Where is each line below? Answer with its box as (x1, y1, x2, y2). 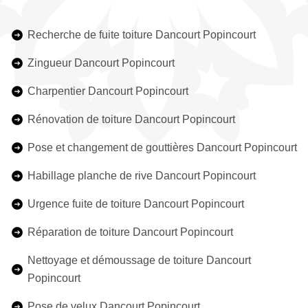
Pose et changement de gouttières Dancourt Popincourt (27, 142, 297, 153)
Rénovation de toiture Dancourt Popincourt (27, 113, 235, 125)
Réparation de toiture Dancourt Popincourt (27, 226, 233, 238)
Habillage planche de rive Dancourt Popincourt (27, 170, 256, 181)
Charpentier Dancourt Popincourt (27, 85, 188, 97)
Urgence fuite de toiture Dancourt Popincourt (27, 198, 244, 210)
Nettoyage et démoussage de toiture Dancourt (27, 254, 251, 266)
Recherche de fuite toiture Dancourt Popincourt (27, 29, 256, 41)
